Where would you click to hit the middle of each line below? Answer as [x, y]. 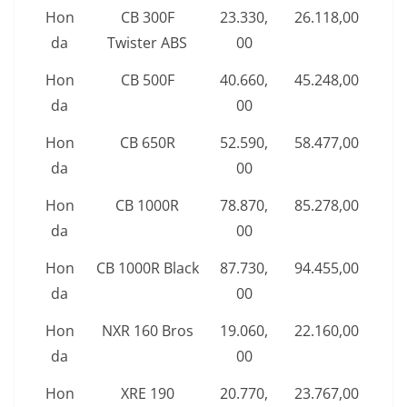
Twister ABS [147, 43]
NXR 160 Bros [147, 331]
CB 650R [147, 143]
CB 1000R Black [147, 268]
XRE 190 [147, 394]
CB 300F [147, 18]
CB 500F [147, 80]
